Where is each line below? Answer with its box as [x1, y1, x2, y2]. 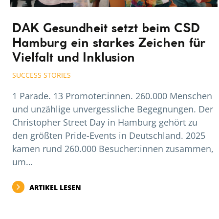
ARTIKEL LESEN [29, 183, 81, 193]
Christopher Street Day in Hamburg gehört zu [12, 116, 197, 129]
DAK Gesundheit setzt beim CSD [12, 23, 200, 35]
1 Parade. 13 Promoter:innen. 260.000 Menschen [12, 90, 212, 102]
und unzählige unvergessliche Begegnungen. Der [12, 103, 213, 115]
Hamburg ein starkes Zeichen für [12, 38, 206, 50]
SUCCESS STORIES [12, 70, 71, 80]
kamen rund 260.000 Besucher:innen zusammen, [12, 143, 214, 155]
